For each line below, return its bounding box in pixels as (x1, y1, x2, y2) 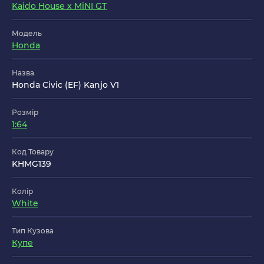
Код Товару (12, 147, 54, 157)
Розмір (12, 108, 38, 117)
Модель (12, 29, 42, 38)
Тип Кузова (12, 226, 54, 236)
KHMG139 (12, 159, 51, 170)
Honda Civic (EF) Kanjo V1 (12, 80, 119, 91)
